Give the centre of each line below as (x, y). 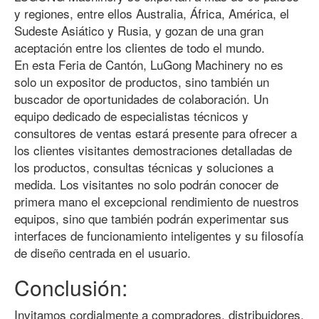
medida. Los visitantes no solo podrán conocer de (146, 184)
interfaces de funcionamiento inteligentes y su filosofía (159, 235)
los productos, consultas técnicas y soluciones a (144, 167)
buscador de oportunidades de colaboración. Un (141, 99)
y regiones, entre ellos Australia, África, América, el (152, 13)
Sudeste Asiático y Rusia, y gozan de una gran (139, 30)
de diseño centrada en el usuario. (103, 252)
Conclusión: (71, 287)
